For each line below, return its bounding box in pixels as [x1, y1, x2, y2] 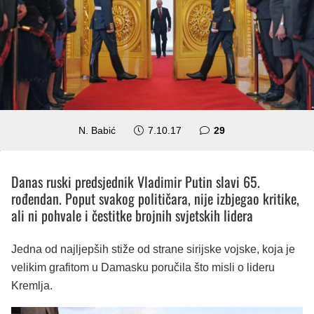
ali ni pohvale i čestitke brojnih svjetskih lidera [11, 204, 253, 226]
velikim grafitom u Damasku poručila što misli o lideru [11, 261, 275, 273]
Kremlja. [11, 279, 53, 292]
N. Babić [78, 124, 116, 136]
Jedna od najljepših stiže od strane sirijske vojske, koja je [11, 243, 295, 255]
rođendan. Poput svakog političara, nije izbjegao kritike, [11, 187, 299, 209]
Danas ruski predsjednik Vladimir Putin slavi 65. [11, 170, 260, 192]
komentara [224, 123, 275, 135]
